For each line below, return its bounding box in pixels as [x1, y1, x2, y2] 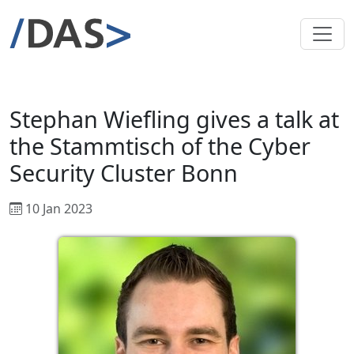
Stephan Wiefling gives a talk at [9, 104, 339, 134]
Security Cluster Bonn [9, 157, 238, 188]
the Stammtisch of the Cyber [9, 130, 311, 161]
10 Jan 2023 [22, 200, 92, 217]
